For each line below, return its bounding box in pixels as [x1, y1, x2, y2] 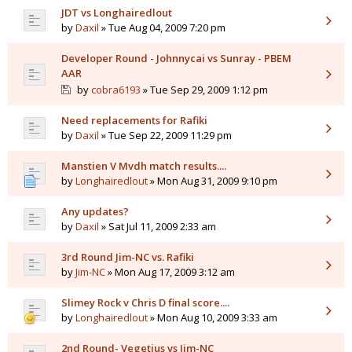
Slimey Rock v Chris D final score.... [61, 295, 229, 310]
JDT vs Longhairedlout [61, 5, 172, 20]
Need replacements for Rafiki [61, 113, 207, 128]
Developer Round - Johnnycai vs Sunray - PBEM [61, 51, 291, 66]
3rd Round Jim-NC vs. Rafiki [61, 250, 194, 265]
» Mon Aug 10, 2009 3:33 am [148, 310, 277, 325]
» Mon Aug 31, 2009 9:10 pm [148, 174, 277, 189]
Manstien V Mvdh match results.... [61, 159, 226, 174]
